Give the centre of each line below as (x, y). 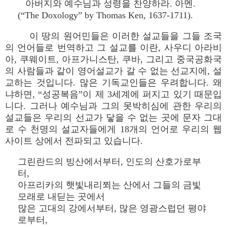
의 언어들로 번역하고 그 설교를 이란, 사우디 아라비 (113, 48)
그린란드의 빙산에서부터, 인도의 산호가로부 (109, 162)
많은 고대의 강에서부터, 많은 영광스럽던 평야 (112, 208)
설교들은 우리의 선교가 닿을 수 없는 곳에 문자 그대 (113, 118)
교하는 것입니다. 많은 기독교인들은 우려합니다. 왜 (113, 83)
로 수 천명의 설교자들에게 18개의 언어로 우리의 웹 (113, 129)
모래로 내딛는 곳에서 (61, 197)
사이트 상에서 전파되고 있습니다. (74, 141)
